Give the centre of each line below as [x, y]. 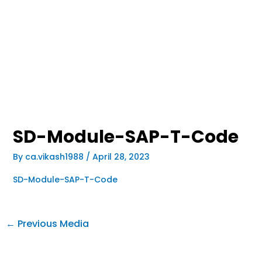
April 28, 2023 [121, 157]
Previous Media [52, 224]
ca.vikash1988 [55, 157]
